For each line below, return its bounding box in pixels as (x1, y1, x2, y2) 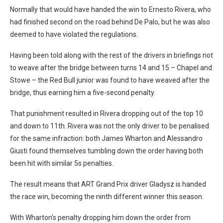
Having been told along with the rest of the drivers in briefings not (10, 51, 213, 59)
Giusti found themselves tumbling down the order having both (10, 146, 203, 155)
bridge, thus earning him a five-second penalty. (10, 88, 155, 97)
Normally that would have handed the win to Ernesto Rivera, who (10, 5, 211, 13)
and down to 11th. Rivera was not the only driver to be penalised (10, 121, 209, 130)
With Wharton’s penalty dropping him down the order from (10, 213, 191, 222)
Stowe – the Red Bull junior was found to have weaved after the (10, 76, 210, 84)
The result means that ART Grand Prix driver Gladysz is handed (10, 180, 206, 188)
